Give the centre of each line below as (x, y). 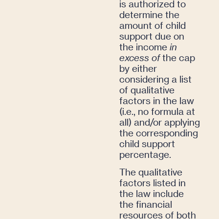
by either (138, 68)
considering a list (155, 79)
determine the (149, 14)
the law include (152, 194)
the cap (177, 57)
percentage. (145, 154)
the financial (146, 204)
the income (144, 46)
